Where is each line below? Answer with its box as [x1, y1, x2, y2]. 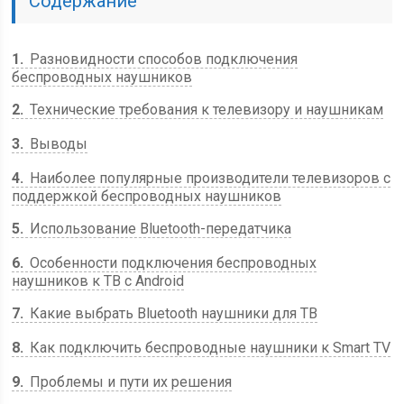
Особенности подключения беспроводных [26, 254, 317, 271]
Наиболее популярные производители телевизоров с [26, 170, 391, 187]
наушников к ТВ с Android [12, 272, 185, 289]
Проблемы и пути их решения [26, 373, 233, 390]
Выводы [26, 135, 88, 152]
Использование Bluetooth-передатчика [26, 220, 292, 237]
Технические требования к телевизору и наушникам [26, 101, 384, 118]
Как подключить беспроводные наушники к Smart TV [26, 339, 391, 356]
